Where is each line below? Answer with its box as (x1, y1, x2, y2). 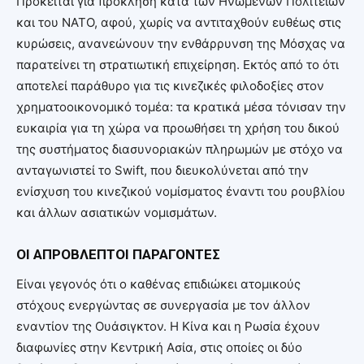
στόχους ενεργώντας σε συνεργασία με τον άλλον (16, 297, 310, 313)
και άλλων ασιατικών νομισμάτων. (16, 204, 217, 220)
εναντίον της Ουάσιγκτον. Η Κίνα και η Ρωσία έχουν (16, 318, 320, 334)
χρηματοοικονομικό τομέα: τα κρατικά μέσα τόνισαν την (16, 98, 346, 115)
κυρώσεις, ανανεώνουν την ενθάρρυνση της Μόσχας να (16, 35, 345, 51)
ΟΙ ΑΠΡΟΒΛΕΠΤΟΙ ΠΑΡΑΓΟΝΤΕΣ (16, 245, 220, 262)
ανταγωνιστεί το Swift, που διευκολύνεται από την (16, 162, 309, 178)
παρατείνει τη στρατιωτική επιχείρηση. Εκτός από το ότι (16, 56, 339, 72)
